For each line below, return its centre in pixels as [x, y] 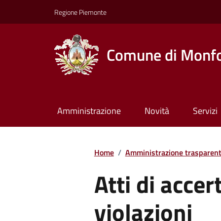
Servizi [205, 111]
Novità [157, 111]
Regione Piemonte [80, 12]
